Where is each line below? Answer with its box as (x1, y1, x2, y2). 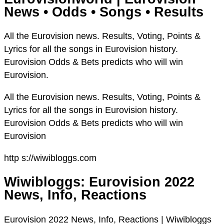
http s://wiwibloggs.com (4, 153, 96, 163)
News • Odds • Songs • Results (4, 4, 203, 19)
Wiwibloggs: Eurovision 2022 (4, 174, 194, 190)
